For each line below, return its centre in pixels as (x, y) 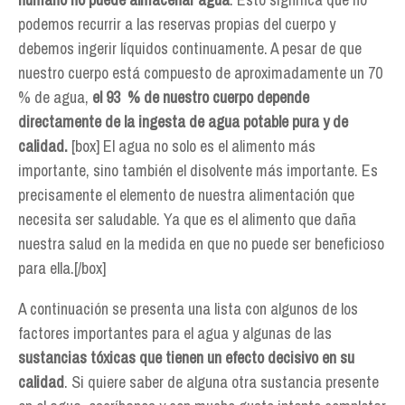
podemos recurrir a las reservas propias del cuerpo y (177, 24)
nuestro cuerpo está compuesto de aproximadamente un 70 (202, 73)
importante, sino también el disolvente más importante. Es (198, 170)
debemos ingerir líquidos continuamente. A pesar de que (190, 48)
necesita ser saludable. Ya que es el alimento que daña (187, 219)
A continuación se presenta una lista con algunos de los (188, 309)
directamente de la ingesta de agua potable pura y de (183, 122)
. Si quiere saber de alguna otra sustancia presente (221, 382)
